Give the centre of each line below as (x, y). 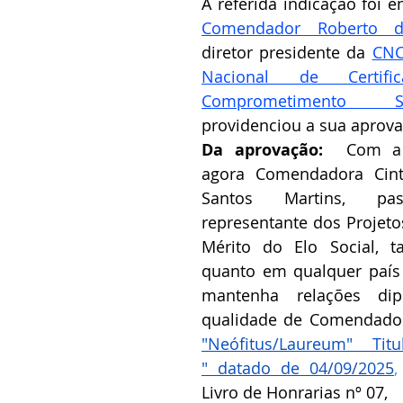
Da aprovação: (274, 150)
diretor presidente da (287, 53)
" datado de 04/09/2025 (298, 368)
